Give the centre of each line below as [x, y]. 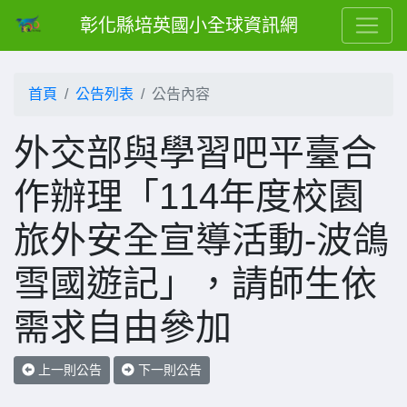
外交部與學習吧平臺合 [195, 153]
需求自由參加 [123, 327]
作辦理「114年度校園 [189, 196]
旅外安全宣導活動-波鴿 [201, 240]
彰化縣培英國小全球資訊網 [189, 25]
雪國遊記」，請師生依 [195, 283]
